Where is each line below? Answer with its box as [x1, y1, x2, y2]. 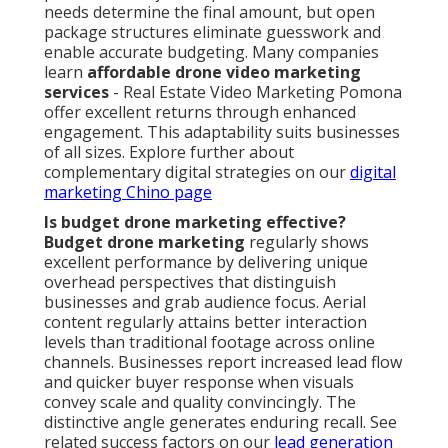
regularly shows [245, 231, 369, 254]
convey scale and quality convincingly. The [44, 391, 356, 414]
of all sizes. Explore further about [44, 141, 294, 164]
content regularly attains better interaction [44, 311, 367, 334]
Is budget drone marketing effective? [44, 211, 346, 234]
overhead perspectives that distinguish [44, 271, 336, 294]
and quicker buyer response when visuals [44, 371, 354, 394]
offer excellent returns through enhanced [44, 101, 356, 124]
